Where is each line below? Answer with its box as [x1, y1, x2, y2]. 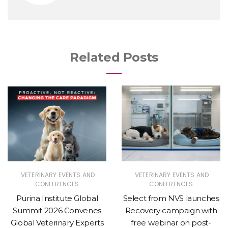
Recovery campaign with [125, 205, 217, 215]
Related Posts [70, 50, 158, 65]
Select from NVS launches [123, 193, 219, 203]
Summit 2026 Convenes [13, 205, 101, 215]
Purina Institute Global [16, 193, 98, 203]
